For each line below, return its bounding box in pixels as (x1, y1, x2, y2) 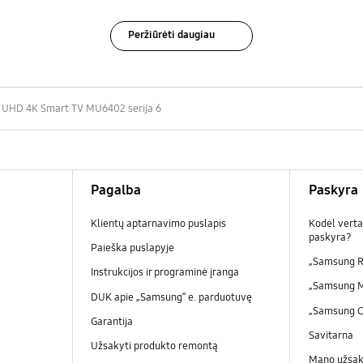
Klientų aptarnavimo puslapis (90, 217, 226, 231)
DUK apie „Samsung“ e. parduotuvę (90, 290, 252, 304)
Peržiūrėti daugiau (128, 28, 216, 42)
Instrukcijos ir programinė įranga (90, 266, 239, 280)
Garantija (90, 314, 133, 328)
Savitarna (308, 328, 353, 342)
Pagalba (90, 181, 141, 199)
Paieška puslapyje (90, 241, 174, 255)
